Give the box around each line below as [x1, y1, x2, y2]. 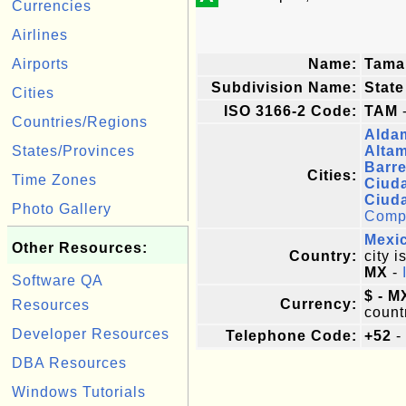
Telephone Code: [226, 328, 357, 343]
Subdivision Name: [211, 80, 357, 95]
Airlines [12, 27, 68, 43]
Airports [12, 56, 69, 72]
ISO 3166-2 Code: [224, 103, 357, 119]
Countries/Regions [12, 114, 148, 130]
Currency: [280, 296, 357, 312]
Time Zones [12, 172, 97, 188]
